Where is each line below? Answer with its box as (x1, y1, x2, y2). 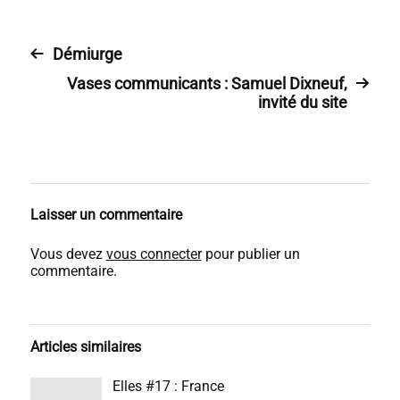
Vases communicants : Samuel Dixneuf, (67, 74, 348, 93)
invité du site (258, 93, 348, 112)
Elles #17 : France (112, 378, 224, 395)
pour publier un (201, 246, 300, 262)
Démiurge (52, 45, 122, 63)
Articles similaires (29, 338, 141, 355)
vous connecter (105, 246, 202, 262)
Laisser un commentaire (29, 206, 182, 223)
